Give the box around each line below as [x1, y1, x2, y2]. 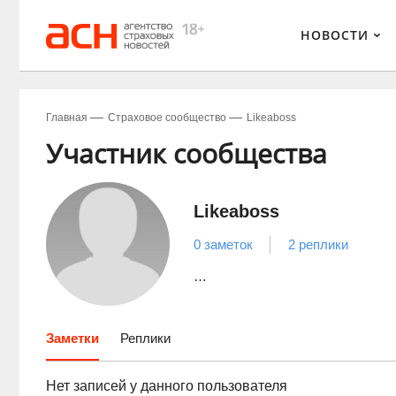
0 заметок [194, 237, 253, 252]
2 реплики [288, 237, 348, 252]
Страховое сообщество [108, 111, 226, 124]
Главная [46, 111, 88, 124]
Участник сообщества [46, 135, 327, 171]
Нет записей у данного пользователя [46, 378, 287, 393]
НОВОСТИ [301, 27, 369, 43]
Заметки [46, 331, 99, 346]
